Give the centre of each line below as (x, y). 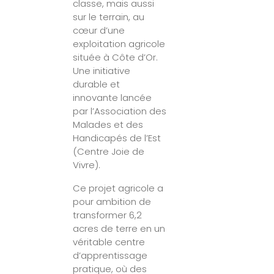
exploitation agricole (119, 43)
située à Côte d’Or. (116, 57)
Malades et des (108, 124)
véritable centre (109, 242)
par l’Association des (120, 111)
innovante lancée (113, 97)
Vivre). (87, 165)
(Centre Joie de (109, 151)
